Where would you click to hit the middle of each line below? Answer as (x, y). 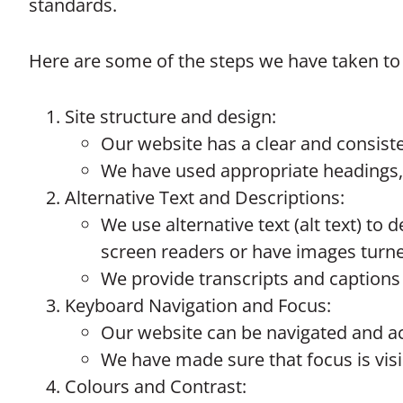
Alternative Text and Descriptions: (211, 197)
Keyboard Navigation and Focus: (198, 305)
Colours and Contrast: (156, 386)
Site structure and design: (170, 116)
